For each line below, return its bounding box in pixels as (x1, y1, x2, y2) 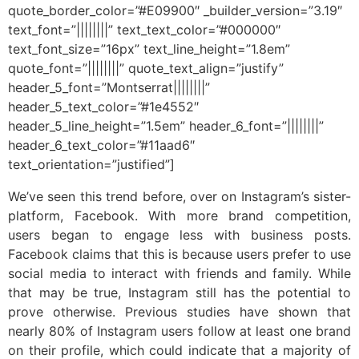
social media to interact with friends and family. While (8, 264, 351, 281)
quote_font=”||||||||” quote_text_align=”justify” (8, 59, 284, 76)
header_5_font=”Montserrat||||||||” (8, 79, 210, 95)
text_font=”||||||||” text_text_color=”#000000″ (8, 21, 280, 38)
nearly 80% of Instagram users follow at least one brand (8, 322, 351, 339)
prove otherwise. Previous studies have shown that (8, 303, 351, 320)
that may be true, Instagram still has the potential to (8, 284, 351, 301)
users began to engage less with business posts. (8, 226, 351, 243)
